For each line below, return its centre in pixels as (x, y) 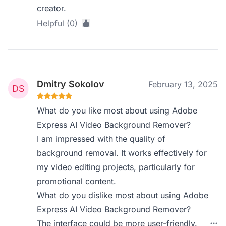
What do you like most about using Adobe (117, 110)
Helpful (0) (58, 23)
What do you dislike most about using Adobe (123, 195)
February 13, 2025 (183, 84)
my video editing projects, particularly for (116, 167)
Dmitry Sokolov (71, 84)
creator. (52, 8)
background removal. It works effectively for (122, 153)
